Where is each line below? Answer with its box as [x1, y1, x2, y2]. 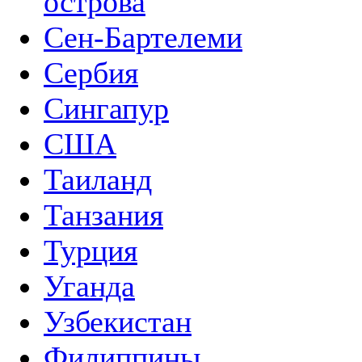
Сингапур [44, 91, 169, 125]
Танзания [44, 198, 163, 232]
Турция [44, 234, 137, 267]
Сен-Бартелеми [44, 20, 242, 54]
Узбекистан [44, 305, 192, 339]
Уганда [44, 269, 135, 303]
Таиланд [44, 162, 152, 196]
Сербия [44, 56, 138, 90]
